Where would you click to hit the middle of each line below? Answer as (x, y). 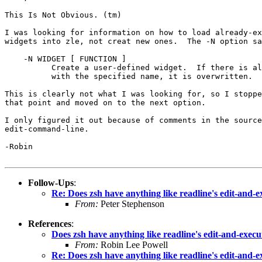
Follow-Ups (51, 182)
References (50, 223)
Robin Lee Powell (133, 244)
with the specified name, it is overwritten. (129, 76)
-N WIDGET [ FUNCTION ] (65, 58)
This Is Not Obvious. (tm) (63, 15)
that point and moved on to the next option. (105, 102)
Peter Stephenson (131, 204)
